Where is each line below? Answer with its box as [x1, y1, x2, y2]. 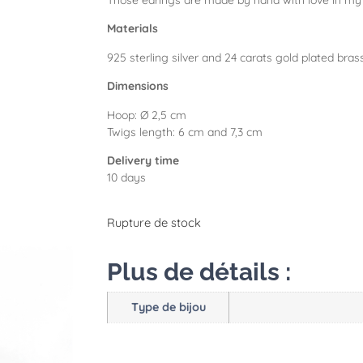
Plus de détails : [107, 257, 291, 286]
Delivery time [107, 152, 179, 168]
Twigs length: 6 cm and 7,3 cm [107, 124, 263, 139]
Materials [107, 21, 158, 36]
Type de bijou [130, 299, 206, 314]
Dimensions [107, 79, 169, 94]
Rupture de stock [107, 215, 201, 231]
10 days [107, 169, 146, 185]
